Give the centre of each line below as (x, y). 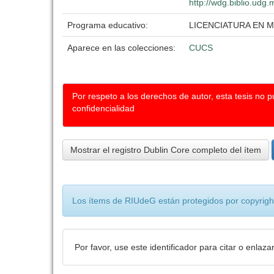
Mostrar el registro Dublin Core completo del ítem (166, 150)
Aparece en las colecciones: (121, 48)
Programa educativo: (109, 25)
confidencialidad (103, 108)
